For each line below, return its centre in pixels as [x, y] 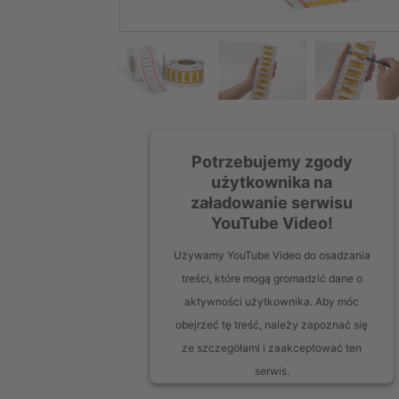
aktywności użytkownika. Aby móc [272, 301]
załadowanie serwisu [272, 202]
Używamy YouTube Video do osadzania [272, 255]
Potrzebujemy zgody [272, 161]
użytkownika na [272, 182]
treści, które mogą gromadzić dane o [272, 278]
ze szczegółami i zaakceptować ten [272, 347]
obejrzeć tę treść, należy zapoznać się [272, 324]
